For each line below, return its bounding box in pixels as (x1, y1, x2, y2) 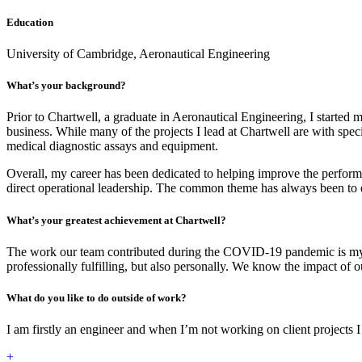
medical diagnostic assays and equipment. (6, 139, 218, 154)
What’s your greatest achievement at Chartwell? (6, 213, 226, 226)
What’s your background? (6, 79, 126, 92)
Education (6, 15, 53, 28)
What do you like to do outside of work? (6, 291, 187, 304)
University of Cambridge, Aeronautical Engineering (6, 46, 270, 61)
